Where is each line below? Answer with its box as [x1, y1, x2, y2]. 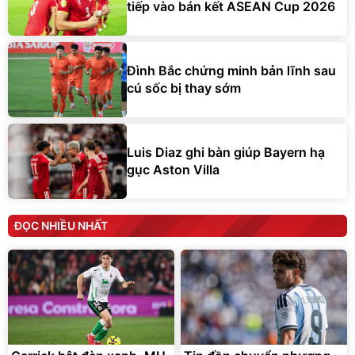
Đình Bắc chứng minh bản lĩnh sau [127, 63, 336, 79]
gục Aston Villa [127, 162, 219, 178]
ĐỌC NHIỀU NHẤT [14, 218, 108, 232]
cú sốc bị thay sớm [127, 80, 241, 97]
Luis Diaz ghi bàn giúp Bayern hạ [127, 144, 325, 161]
